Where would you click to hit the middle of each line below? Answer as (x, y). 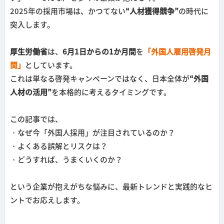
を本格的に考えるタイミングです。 (111, 92)
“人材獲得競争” (152, 11)
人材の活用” (30, 92)
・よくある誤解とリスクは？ (58, 146)
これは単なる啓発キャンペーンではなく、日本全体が (99, 79)
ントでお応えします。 (47, 200)
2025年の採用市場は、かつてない (67, 11)
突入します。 (32, 25)
